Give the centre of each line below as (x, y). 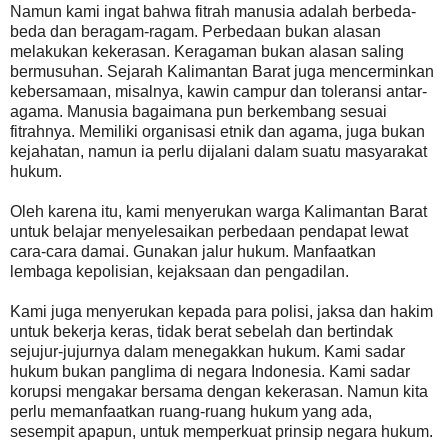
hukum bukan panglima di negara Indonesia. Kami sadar (210, 371)
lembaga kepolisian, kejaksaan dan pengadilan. (179, 271)
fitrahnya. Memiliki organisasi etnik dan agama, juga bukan (217, 131)
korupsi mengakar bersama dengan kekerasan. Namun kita (219, 391)
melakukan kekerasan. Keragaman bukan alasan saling (207, 51)
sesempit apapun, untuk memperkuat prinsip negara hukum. (221, 431)
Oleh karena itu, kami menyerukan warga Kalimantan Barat (218, 211)
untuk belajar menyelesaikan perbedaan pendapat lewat (209, 231)
